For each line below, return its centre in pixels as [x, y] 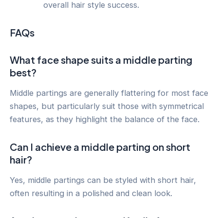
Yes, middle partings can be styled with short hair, [103, 180]
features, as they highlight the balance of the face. [105, 119]
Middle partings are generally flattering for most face [109, 93]
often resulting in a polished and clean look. [91, 193]
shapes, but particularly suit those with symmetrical [107, 106]
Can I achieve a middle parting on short [100, 147]
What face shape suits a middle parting [101, 60]
